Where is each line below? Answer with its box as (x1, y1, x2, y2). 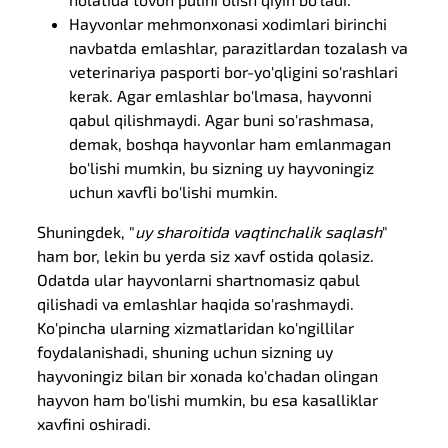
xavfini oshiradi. (37, 414, 152, 433)
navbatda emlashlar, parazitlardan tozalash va (69, 38, 409, 57)
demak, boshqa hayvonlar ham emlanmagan (69, 134, 392, 153)
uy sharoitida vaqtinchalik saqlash (135, 222, 383, 241)
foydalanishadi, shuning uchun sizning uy (37, 342, 334, 361)
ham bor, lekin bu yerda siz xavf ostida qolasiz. (37, 246, 375, 265)
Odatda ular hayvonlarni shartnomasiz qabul (37, 270, 361, 289)
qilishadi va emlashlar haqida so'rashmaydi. (37, 294, 355, 313)
